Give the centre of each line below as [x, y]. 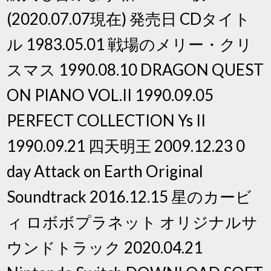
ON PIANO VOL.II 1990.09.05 [110, 95]
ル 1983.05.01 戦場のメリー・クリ [130, 44]
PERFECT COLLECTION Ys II [106, 120]
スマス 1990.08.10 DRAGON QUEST [135, 69]
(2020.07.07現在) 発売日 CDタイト [129, 18]
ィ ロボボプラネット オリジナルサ [132, 222]
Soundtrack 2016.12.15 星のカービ [129, 196]
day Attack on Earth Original [105, 171]
